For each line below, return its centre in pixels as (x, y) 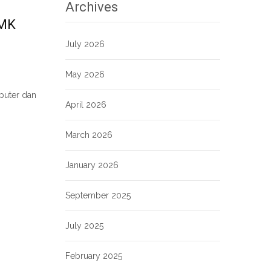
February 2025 (94, 256)
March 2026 (89, 135)
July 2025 (84, 226)
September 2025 (98, 195)
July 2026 (85, 44)
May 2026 (85, 74)
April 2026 (86, 105)
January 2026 (92, 165)
